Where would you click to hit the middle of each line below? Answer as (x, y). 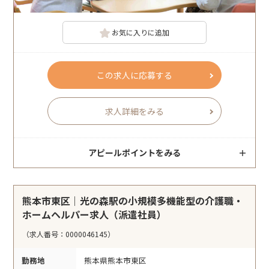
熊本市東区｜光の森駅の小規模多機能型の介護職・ (133, 201)
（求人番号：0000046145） (69, 234)
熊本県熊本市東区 (115, 261)
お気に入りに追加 (141, 32)
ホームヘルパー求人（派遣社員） (95, 215)
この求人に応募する (134, 75)
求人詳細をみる (134, 111)
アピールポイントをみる (134, 153)
